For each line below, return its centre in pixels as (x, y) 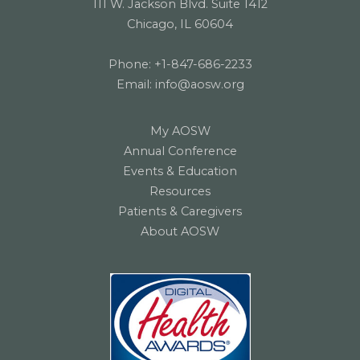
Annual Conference (180, 151)
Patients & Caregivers (180, 211)
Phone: (131, 64)
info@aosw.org (199, 84)
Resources (180, 191)
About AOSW (180, 231)
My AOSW (180, 131)
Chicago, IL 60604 (180, 24)
